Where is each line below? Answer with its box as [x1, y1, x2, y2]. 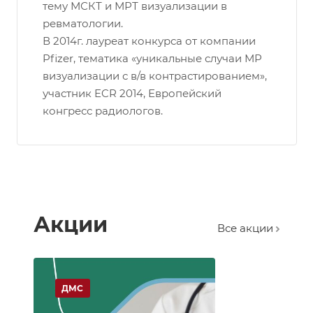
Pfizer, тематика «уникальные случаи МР [43, 52, 262, 66]
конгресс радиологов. [43, 104, 163, 118]
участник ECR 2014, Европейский [43, 87, 221, 101]
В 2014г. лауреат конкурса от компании [43, 34, 256, 48]
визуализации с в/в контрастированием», [43, 69, 267, 83]
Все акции [217, 221, 276, 235]
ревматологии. [43, 17, 123, 31]
